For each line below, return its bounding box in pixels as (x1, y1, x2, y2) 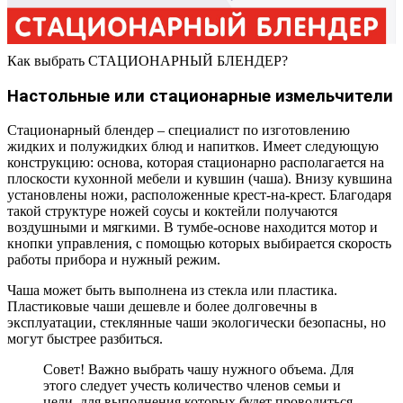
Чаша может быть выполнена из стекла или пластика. (7, 282, 337, 299)
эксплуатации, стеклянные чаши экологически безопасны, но (7, 315, 386, 331)
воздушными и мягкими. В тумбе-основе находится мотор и (7, 219, 378, 236)
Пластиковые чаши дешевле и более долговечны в (7, 299, 318, 315)
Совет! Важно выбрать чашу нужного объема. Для (43, 362, 354, 378)
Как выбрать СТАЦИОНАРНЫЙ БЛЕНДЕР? (7, 52, 288, 68)
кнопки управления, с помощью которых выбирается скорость (7, 236, 391, 252)
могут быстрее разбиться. (7, 331, 163, 347)
